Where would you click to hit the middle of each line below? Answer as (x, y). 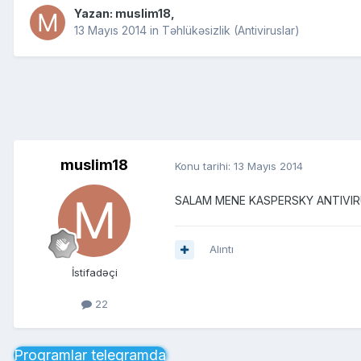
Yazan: (95, 14)
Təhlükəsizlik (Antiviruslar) (231, 31)
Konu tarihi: (204, 166)
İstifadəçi (94, 273)
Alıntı (222, 249)
